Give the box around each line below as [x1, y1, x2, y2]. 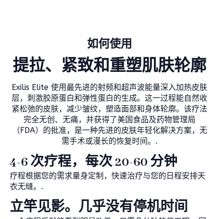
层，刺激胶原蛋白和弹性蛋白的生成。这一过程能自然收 [12, 93, 207, 103]
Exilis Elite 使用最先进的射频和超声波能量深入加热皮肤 [12, 83, 207, 92]
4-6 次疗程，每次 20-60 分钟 [10, 154, 177, 171]
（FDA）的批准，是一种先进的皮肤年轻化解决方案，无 [12, 126, 207, 135]
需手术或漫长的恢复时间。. [62, 136, 157, 146]
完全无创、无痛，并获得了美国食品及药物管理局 [23, 115, 196, 125]
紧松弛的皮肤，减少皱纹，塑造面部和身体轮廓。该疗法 [12, 104, 207, 114]
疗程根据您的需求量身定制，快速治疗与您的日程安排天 [10, 171, 205, 181]
